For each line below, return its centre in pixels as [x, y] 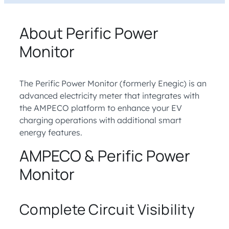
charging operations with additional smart [100, 120]
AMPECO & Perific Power [105, 156]
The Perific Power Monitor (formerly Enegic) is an [113, 83]
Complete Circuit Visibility [107, 209]
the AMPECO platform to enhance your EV [101, 108]
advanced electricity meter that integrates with [109, 96]
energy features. [51, 132]
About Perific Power [89, 33]
